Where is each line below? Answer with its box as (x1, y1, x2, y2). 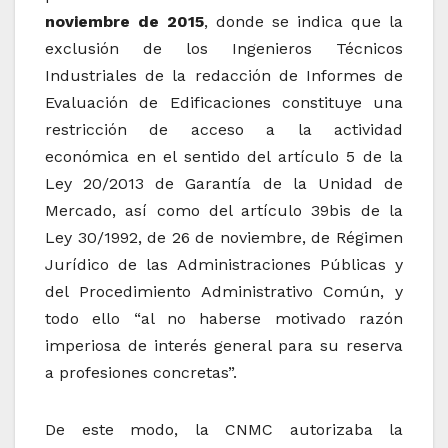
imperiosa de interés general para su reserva (45, 336, 403, 356)
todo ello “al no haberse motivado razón (45, 309, 403, 329)
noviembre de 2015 (45, 12, 204, 32)
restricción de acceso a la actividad (45, 120, 403, 140)
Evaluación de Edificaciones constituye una (45, 93, 403, 113)
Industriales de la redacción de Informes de (45, 66, 403, 86)
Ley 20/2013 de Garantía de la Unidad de (45, 174, 403, 194)
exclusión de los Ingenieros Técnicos (45, 39, 403, 59)
